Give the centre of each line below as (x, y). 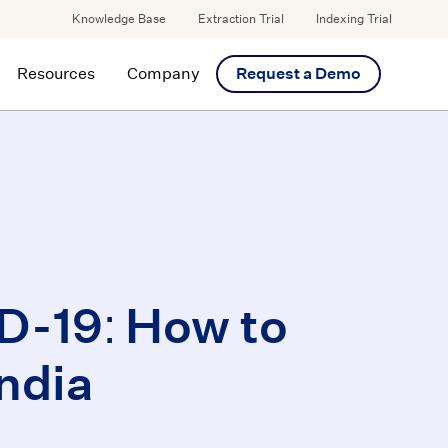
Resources (55, 73)
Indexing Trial (354, 18)
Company (163, 73)
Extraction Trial (241, 18)
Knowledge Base (119, 18)
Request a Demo (298, 73)
